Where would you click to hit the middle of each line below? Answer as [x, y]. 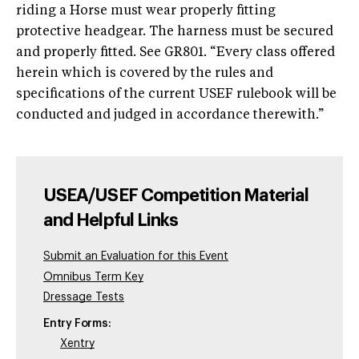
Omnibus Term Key [93, 277]
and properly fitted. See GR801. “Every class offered [175, 53]
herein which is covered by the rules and [145, 74]
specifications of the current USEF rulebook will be [176, 95]
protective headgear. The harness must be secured [175, 32]
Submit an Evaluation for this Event [136, 257]
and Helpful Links [111, 221]
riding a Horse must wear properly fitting [146, 12]
